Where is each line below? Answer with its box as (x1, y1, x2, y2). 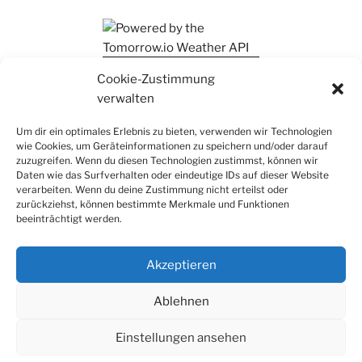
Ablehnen (153, 293, 209, 309)
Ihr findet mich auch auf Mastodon (24, 60, 218, 75)
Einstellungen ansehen (116, 330, 246, 345)
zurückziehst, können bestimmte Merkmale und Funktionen (16, 198, 289, 210)
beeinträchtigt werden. (16, 213, 122, 225)
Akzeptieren (145, 257, 217, 272)
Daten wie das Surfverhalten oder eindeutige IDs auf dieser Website (16, 169, 329, 181)
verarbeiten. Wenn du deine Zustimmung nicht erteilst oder (16, 183, 288, 196)
